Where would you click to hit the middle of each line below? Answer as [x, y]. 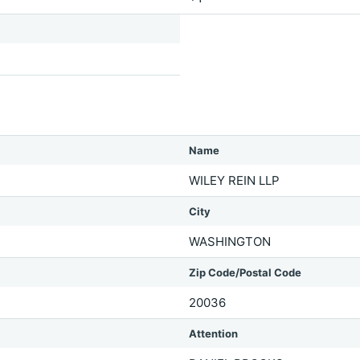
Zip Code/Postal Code [245, 272]
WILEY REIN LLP [234, 180]
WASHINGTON [230, 241]
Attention [213, 333]
